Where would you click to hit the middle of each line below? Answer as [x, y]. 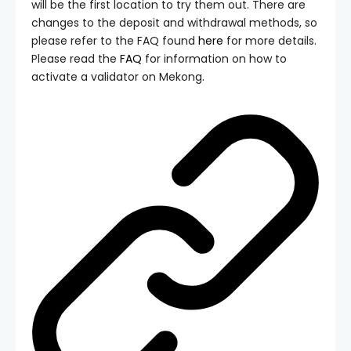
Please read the [76, 59]
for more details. [270, 41]
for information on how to [214, 59]
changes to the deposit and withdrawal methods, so [174, 23]
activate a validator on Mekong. [118, 77]
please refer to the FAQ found [115, 41]
